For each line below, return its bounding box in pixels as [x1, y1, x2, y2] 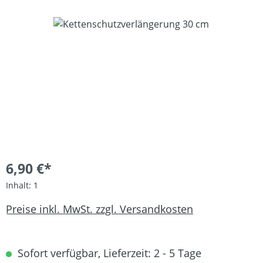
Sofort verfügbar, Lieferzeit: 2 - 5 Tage [15, 246, 201, 260]
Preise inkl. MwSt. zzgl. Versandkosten [6, 201, 193, 216]
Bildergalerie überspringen [5, 17, 124, 30]
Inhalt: [6, 180, 33, 191]
